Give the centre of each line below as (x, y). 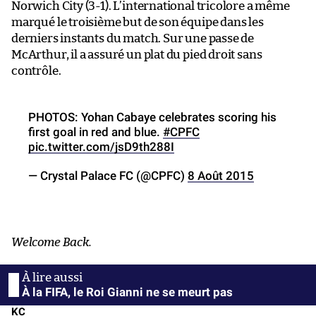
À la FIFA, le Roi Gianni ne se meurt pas (127, 292)
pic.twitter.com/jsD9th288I (101, 147)
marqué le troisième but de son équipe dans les (138, 23)
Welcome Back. (51, 243)
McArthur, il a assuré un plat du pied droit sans (137, 55)
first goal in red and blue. (96, 132)
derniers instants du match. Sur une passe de (133, 39)
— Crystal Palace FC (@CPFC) (108, 176)
